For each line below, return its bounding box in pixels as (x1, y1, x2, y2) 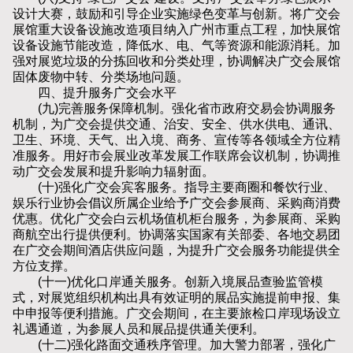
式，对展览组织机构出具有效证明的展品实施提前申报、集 (13, 291, 340, 305)
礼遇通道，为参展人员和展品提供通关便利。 (13, 322, 265, 336)
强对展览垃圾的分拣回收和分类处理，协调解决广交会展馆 (13, 54, 340, 69)
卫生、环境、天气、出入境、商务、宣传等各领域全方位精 (13, 133, 340, 147)
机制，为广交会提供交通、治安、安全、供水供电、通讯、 (13, 117, 340, 132)
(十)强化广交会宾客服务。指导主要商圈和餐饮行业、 (13, 180, 336, 195)
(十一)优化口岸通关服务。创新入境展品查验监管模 (13, 275, 323, 289)
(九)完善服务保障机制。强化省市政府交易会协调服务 (13, 102, 336, 116)
